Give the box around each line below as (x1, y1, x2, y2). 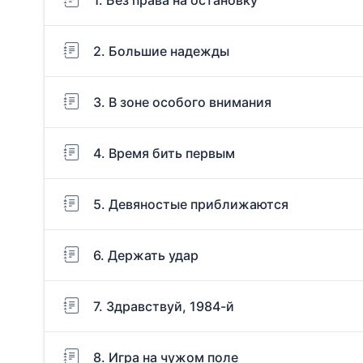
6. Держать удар (93, 246, 199, 263)
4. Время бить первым (93, 144, 235, 161)
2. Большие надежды (93, 42, 229, 59)
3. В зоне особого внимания (93, 93, 271, 110)
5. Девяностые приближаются (93, 195, 288, 212)
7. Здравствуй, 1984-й (93, 297, 234, 314)
